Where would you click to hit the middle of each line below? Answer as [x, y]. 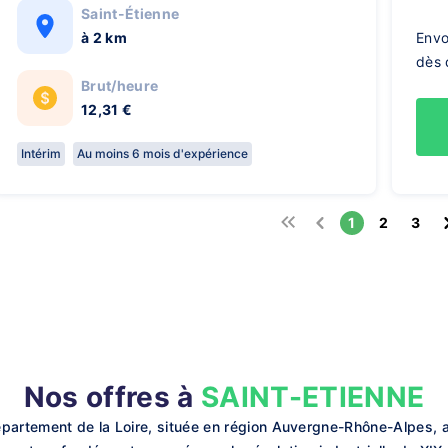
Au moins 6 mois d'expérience [162, 153]
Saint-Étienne [130, 13]
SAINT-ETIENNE [313, 397]
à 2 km [104, 37]
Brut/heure [120, 85]
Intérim [41, 153]
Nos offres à [112, 397]
